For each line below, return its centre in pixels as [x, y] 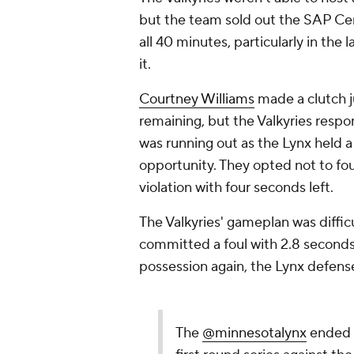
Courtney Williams [197, 100]
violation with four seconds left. [236, 188]
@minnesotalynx [254, 333]
